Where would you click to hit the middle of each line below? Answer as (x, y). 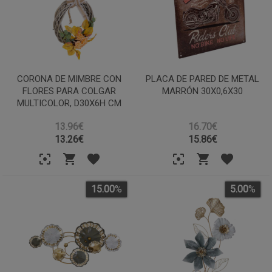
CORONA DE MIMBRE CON (70, 79)
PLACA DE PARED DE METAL (203, 79)
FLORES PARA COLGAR (70, 91)
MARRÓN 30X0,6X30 (203, 91)
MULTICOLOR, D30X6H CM (70, 103)
